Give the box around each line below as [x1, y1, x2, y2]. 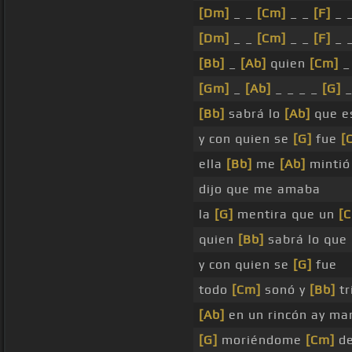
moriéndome [218, 332, 306, 348]
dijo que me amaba [199, 181, 321, 197]
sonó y [261, 282, 310, 298]
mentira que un [233, 207, 339, 222]
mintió [306, 156, 350, 172]
